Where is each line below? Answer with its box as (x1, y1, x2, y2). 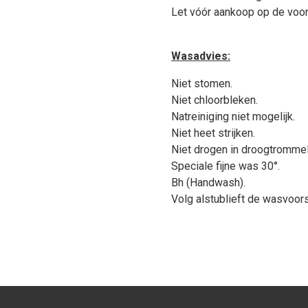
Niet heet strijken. (171, 126, 255, 140)
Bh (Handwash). (171, 176, 245, 189)
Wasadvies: (171, 49, 230, 63)
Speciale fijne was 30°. (171, 159, 280, 173)
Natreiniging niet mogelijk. (171, 110, 295, 123)
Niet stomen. (171, 77, 232, 90)
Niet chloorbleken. (171, 93, 258, 107)
